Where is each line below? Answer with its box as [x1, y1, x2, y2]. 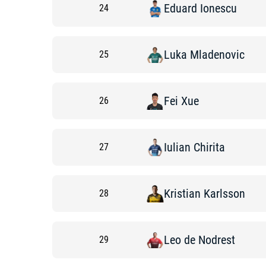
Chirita [194, 140, 225, 154]
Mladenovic [190, 47, 245, 62]
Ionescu [200, 1, 237, 15]
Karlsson [204, 186, 245, 201]
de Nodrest [184, 233, 235, 247]
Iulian [164, 140, 191, 154]
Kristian [164, 186, 201, 201]
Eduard [164, 1, 197, 15]
